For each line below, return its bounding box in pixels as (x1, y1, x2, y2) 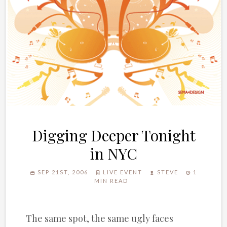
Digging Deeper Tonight (31, 125, 196, 146)
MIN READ (94, 177, 128, 184)
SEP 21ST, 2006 (35, 169, 88, 176)
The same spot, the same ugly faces (26, 212, 174, 225)
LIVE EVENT (103, 169, 142, 176)
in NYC (90, 143, 137, 164)
